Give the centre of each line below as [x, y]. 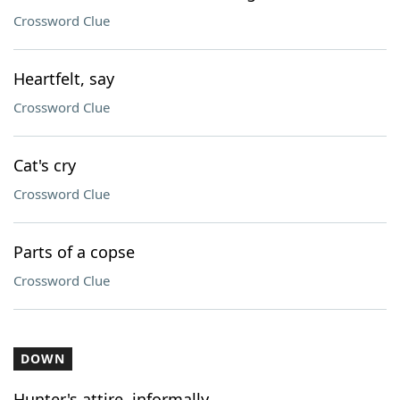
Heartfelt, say [64, 79]
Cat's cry [45, 165]
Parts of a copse [74, 252]
